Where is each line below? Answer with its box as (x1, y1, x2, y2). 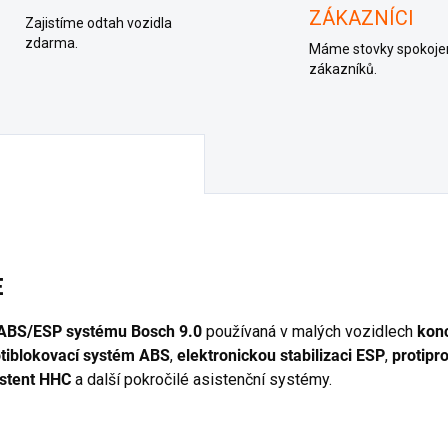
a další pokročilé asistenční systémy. (75, 369, 332, 389)
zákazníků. (309, 61, 377, 77)
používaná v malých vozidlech (206, 321, 413, 341)
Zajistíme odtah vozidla (24, 15, 172, 31)
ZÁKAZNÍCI (309, 6, 414, 30)
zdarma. (24, 35, 78, 51)
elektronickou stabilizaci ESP (177, 345, 385, 365)
